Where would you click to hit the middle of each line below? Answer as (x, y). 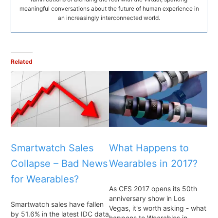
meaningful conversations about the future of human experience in (109, 8)
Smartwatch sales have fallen (57, 204)
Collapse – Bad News (59, 163)
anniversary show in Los (147, 199)
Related (22, 61)
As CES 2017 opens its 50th (153, 189)
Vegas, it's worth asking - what (158, 208)
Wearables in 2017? (153, 163)
